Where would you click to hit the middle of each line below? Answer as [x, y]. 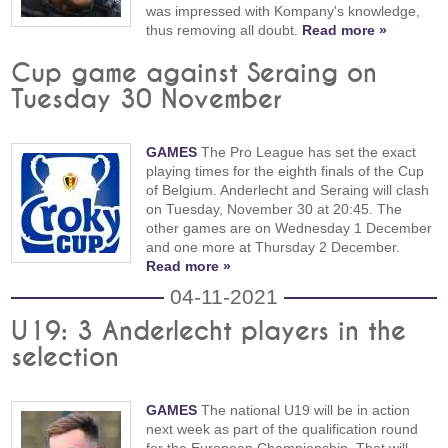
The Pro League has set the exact [307, 152]
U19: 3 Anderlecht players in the [209, 332]
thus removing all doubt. [224, 29]
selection [65, 358]
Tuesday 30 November [146, 100]
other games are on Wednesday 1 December [289, 228]
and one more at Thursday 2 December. [273, 247]
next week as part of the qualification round [282, 429]
